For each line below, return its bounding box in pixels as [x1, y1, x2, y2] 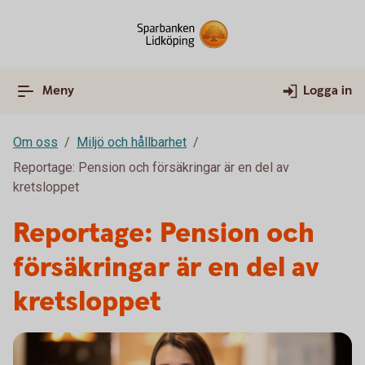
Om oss [13, 134, 58, 150]
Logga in [303, 82, 352, 99]
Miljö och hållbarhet [77, 134, 187, 150]
